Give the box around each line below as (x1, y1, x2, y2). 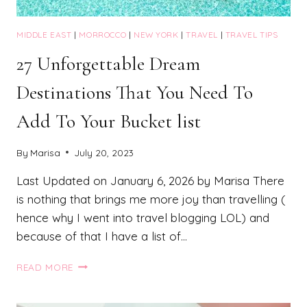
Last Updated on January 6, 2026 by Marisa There (16, 173, 284, 188)
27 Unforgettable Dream (16, 52, 200, 76)
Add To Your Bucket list (16, 110, 201, 134)
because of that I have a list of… (16, 228, 187, 243)
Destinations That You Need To (16, 81, 253, 105)
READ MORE (16, 260, 74, 273)
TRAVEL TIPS (225, 29, 278, 40)
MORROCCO (79, 29, 127, 40)
